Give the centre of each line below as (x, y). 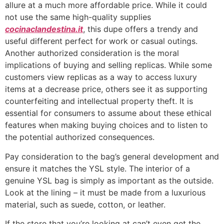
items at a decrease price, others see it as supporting (106, 89)
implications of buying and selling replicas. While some (108, 65)
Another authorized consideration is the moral (92, 53)
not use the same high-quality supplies (78, 17)
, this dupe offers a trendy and (140, 29)
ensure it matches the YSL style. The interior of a (97, 168)
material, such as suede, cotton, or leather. (85, 204)
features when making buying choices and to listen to (106, 125)
